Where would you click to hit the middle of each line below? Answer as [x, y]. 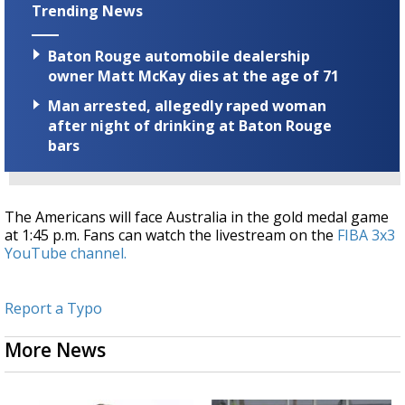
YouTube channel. [66, 254]
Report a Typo [53, 309]
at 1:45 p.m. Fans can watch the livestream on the [171, 235]
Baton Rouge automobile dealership [179, 57]
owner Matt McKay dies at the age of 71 [193, 76]
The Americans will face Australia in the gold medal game [197, 217]
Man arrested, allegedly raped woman [187, 106]
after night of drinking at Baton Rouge [190, 126]
